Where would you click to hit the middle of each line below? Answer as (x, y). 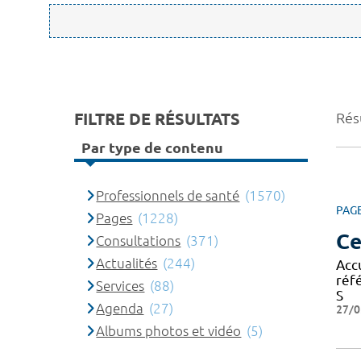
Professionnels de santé (168, 195)
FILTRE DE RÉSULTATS (157, 119)
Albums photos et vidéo (169, 331)
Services (120, 286)
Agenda (120, 308)
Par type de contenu (152, 147)
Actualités (127, 263)
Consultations (139, 241)
